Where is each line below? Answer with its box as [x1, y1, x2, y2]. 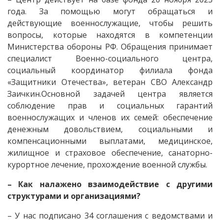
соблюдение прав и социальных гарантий [7, 100, 213, 111]
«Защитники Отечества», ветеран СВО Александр [7, 76, 213, 87]
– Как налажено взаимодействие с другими [7, 178, 213, 190]
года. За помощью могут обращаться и [7, 5, 213, 17]
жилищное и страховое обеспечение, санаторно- [7, 147, 213, 158]
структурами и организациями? [7, 190, 140, 201]
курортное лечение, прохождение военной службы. [7, 159, 207, 170]
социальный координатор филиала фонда [7, 64, 213, 76]
